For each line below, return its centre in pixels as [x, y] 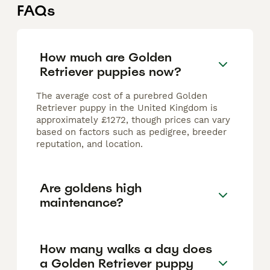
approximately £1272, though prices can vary [133, 120]
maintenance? [82, 202]
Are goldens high [91, 188]
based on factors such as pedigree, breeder [131, 132]
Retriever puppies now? [111, 71]
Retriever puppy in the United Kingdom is [127, 108]
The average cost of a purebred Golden [122, 96]
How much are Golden [106, 57]
